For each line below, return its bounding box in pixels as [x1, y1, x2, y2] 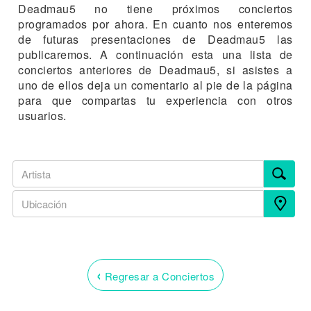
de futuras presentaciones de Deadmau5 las [18, 31, 293, 47]
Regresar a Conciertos [101, 268, 215, 283]
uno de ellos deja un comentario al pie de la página [18, 77, 293, 93]
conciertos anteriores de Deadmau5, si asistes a [18, 62, 293, 78]
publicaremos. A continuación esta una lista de [18, 47, 293, 62]
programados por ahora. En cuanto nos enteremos [18, 16, 293, 32]
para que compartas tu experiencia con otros [18, 92, 293, 108]
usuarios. [18, 108, 67, 124]
